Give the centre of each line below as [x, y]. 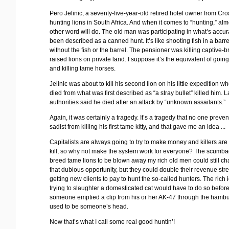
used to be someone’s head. [89, 206]
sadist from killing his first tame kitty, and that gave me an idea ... [138, 127]
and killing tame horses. [83, 68]
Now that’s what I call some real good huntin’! [112, 222]
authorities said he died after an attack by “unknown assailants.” [138, 102]
